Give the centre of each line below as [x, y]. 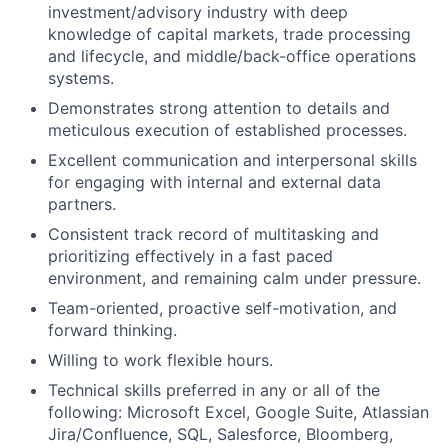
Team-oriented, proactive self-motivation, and [222, 308]
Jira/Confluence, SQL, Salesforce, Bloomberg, [220, 434]
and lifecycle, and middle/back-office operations [232, 56]
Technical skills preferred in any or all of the [214, 390]
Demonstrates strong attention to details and [219, 108]
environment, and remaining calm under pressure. [234, 278]
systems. [81, 78]
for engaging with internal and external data [214, 182]
